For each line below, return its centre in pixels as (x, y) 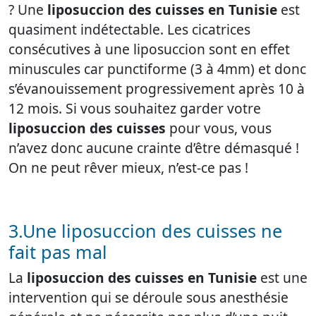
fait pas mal (58, 252)
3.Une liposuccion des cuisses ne (145, 231)
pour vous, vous (219, 128)
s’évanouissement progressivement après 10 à (157, 89)
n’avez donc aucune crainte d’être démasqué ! (154, 148)
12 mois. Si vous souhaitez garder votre (135, 109)
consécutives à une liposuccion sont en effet (149, 49)
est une (282, 278)
